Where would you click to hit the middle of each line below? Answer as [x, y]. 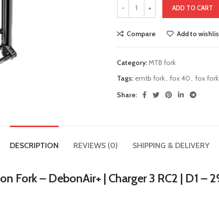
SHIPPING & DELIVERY [171, 145]
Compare [141, 34]
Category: [132, 63]
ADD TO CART [193, 8]
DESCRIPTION [34, 145]
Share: [127, 95]
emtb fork [150, 78]
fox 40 [180, 78]
